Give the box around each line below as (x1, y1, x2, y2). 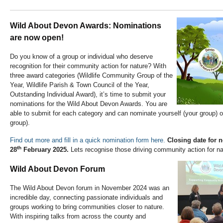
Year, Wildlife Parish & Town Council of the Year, (10, 81, 149, 89)
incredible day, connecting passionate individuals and (10, 194, 163, 202)
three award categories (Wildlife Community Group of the (10, 72, 173, 80)
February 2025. (21, 146, 71, 154)
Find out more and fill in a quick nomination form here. (10, 136, 165, 144)
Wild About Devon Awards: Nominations (10, 21, 161, 30)
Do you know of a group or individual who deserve (10, 53, 153, 61)
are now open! (10, 33, 64, 42)
